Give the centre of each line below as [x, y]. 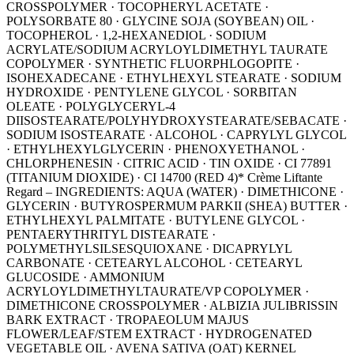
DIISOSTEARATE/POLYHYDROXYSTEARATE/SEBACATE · [177, 121]
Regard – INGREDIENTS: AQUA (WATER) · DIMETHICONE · [175, 192]
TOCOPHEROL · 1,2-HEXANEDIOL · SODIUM [136, 36]
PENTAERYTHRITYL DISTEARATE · [111, 235]
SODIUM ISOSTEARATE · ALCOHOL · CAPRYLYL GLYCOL [176, 135]
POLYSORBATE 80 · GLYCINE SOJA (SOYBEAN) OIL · [160, 21]
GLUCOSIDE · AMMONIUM [85, 277]
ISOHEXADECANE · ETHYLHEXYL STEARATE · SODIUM [174, 78]
